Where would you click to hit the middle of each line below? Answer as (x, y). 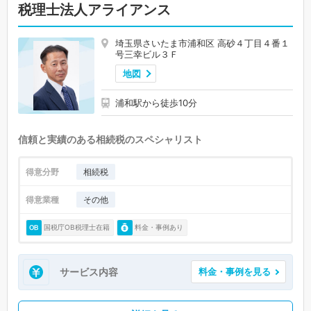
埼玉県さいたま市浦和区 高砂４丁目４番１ (202, 43)
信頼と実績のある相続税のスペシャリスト (110, 139)
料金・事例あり (159, 227)
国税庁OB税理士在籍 (77, 227)
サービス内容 (89, 271)
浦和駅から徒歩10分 (156, 102)
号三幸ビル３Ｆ (147, 54)
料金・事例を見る (235, 272)
